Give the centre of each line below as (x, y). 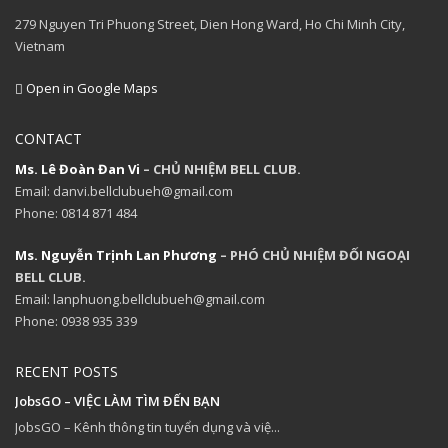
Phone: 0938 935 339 (76, 320)
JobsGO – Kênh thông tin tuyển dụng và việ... (147, 426)
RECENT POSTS (66, 371)
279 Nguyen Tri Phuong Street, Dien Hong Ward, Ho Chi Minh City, (210, 23)
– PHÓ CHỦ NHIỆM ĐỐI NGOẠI (313, 254)
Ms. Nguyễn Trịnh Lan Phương (116, 254)
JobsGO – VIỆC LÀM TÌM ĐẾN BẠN (117, 400)
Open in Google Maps (90, 87)
